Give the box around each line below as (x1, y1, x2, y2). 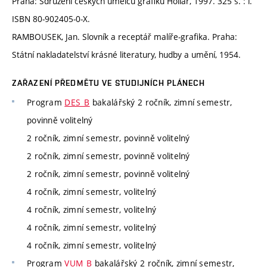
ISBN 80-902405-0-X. (12, 13, 90, 25)
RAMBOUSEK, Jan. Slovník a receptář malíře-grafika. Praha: (12, 31, 237, 43)
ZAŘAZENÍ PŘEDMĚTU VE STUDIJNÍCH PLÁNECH (12, 78, 205, 88)
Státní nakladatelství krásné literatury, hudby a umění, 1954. (12, 49, 241, 61)
